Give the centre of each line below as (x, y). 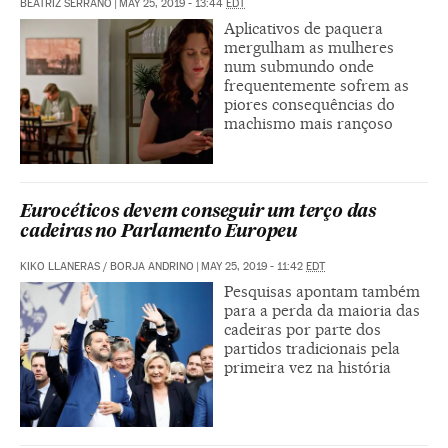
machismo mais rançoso (308, 123)
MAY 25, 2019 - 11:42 (253, 266)
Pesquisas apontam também (322, 291)
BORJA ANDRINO (152, 266)
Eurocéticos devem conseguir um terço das (198, 212)
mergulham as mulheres (309, 47)
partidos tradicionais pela (312, 348)
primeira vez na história (307, 367)
